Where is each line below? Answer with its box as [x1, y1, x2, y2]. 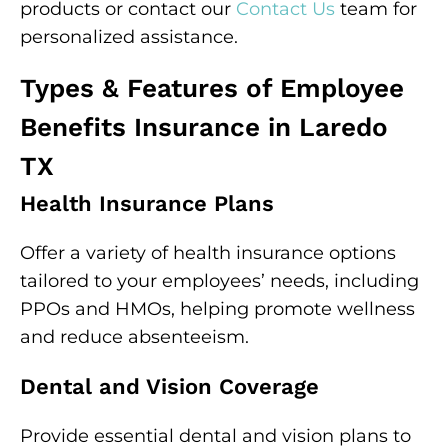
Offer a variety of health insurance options [20, 242, 396, 264]
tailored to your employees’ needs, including [20, 270, 419, 292]
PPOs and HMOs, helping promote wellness [20, 298, 415, 320]
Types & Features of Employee [20, 73, 404, 103]
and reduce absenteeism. [20, 326, 249, 348]
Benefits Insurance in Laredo [20, 112, 388, 142]
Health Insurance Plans [20, 191, 274, 216]
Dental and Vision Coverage [20, 374, 319, 399]
